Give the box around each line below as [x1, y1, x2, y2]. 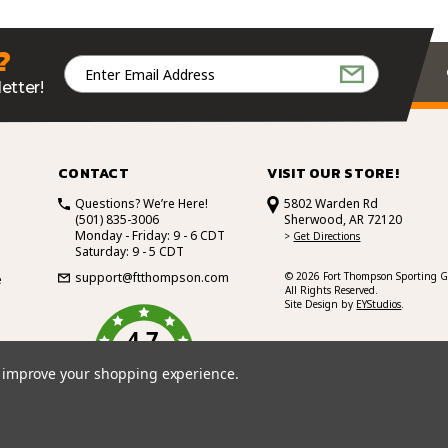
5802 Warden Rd [284, 194, 379, 212]
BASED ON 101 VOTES [102, 354, 187, 365]
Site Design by [285, 296, 357, 311]
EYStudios [356, 296, 402, 311]
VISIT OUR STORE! [267, 162, 399, 184]
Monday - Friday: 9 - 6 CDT [75, 226, 225, 244]
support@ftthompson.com [75, 268, 230, 286]
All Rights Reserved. [285, 282, 379, 297]
